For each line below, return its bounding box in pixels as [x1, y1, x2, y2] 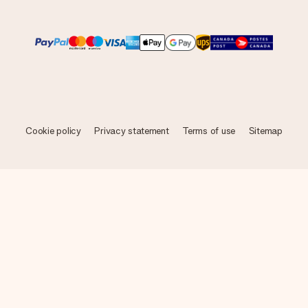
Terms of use [182, 125, 235, 136]
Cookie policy [25, 125, 81, 136]
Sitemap [248, 125, 283, 136]
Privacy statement [94, 125, 169, 136]
